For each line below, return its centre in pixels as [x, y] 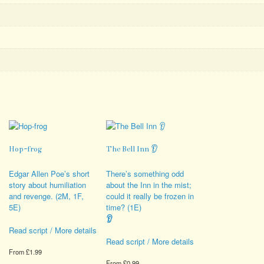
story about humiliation [47, 185]
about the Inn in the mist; [149, 185]
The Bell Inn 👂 [132, 149]
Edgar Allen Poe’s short [49, 174]
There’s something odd [145, 174]
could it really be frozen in [150, 196]
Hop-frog [25, 149]
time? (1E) [124, 207]
